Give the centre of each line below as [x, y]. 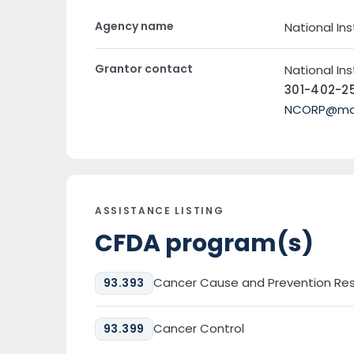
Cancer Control [198, 328]
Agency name [134, 26]
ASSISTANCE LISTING [160, 211]
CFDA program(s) [204, 243]
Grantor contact [144, 69]
